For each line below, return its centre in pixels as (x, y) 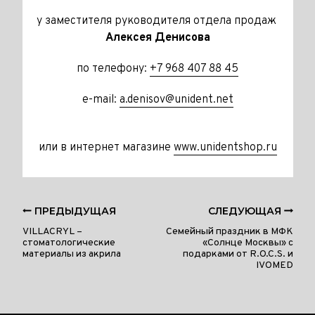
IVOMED (274, 265)
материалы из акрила (71, 254)
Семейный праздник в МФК (229, 232)
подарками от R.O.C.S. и (238, 254)
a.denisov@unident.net (176, 100)
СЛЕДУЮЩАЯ (246, 211)
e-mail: (101, 100)
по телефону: (113, 69)
